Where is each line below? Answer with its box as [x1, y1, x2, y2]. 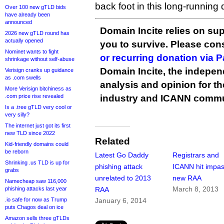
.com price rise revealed [5, 93, 63, 99]
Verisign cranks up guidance [5, 67, 73, 73]
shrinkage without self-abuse [5, 56, 74, 62]
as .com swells [5, 74, 41, 80]
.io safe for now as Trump [5, 196, 67, 202]
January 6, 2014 [95, 196, 146, 205]
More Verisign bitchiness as [5, 85, 71, 91]
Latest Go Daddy [95, 151, 148, 159]
